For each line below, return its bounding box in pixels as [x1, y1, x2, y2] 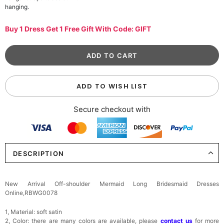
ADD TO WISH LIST [76, 81, 148, 91]
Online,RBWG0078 [5, 189, 57, 197]
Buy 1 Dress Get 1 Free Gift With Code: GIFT [5, 24, 151, 33]
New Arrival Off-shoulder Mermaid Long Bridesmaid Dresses [5, 180, 219, 188]
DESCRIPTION [13, 149, 64, 158]
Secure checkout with [73, 104, 150, 114]
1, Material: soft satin [5, 208, 62, 216]
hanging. [5, 2, 29, 10]
